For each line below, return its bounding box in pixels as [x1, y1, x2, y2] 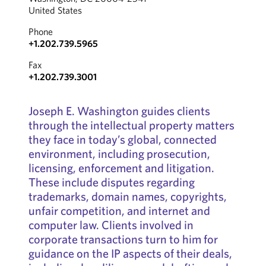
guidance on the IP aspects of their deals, [28, 246, 232, 261]
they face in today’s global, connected [28, 132, 217, 147]
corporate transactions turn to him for [28, 232, 218, 246]
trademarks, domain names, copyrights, [28, 189, 227, 204]
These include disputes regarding [28, 175, 195, 189]
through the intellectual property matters [28, 118, 235, 132]
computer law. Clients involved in [28, 217, 194, 232]
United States [28, 4, 82, 16]
